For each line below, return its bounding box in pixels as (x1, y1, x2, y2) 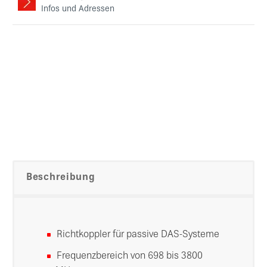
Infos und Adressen (41, 5, 114, 14)
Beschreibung (26, 173, 95, 182)
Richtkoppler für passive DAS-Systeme (57, 230, 219, 240)
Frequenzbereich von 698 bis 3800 (57, 252, 203, 261)
